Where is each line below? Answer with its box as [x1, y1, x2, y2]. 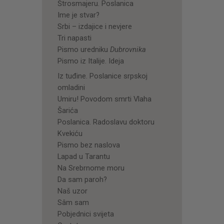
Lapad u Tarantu [57, 151, 110, 161]
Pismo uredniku [57, 44, 110, 54]
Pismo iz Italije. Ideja [57, 56, 124, 65]
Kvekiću [57, 128, 82, 138]
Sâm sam [57, 197, 89, 207]
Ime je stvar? [57, 10, 99, 19]
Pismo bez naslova [57, 140, 120, 149]
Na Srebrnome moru [57, 163, 124, 172]
